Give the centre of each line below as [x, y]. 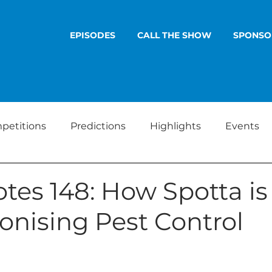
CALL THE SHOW [174, 35]
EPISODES [92, 35]
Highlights [175, 126]
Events [242, 126]
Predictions [98, 126]
